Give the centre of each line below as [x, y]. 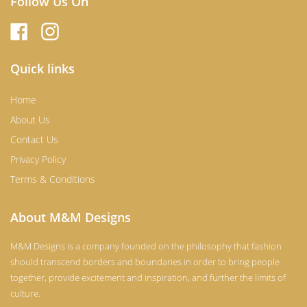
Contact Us [34, 139]
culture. [25, 293]
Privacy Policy [38, 159]
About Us [30, 119]
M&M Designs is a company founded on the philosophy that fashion [146, 246]
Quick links [42, 68]
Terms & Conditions [53, 179]
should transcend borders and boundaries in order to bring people [145, 261]
